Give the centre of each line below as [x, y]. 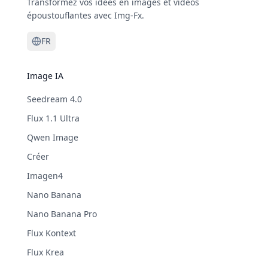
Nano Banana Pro [62, 214]
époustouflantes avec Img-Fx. [85, 15]
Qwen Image [52, 137]
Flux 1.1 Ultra [53, 118]
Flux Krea [45, 252]
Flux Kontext [51, 233]
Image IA [45, 75]
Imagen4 [45, 175]
